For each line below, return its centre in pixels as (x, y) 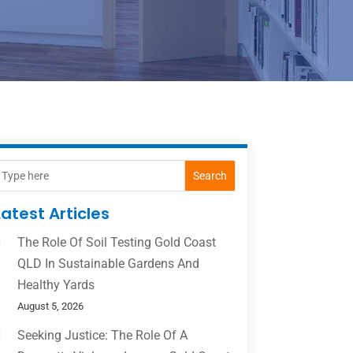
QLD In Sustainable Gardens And (108, 264)
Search (210, 176)
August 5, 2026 (50, 307)
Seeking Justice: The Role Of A (102, 336)
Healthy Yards (56, 285)
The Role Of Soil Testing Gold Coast (116, 243)
